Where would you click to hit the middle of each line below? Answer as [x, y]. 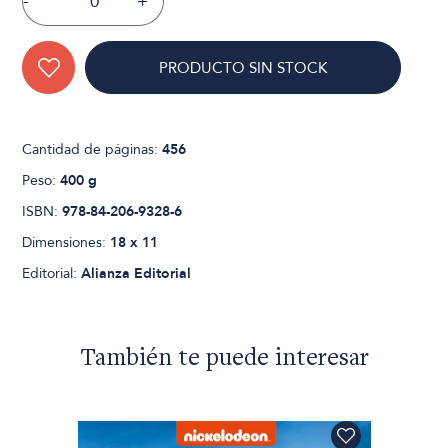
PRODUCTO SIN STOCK [243, 68]
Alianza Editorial [136, 274]
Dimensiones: [66, 243]
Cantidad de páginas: [92, 150]
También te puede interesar [224, 360]
